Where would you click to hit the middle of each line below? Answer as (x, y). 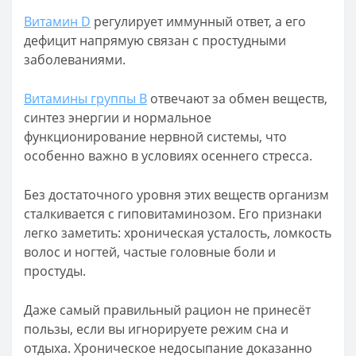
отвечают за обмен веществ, (237, 99)
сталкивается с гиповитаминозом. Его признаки (173, 214)
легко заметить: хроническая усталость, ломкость (178, 233)
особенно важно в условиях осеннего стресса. (168, 156)
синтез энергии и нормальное (118, 118)
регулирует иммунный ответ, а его (198, 21)
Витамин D (57, 21)
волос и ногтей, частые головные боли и (150, 252)
